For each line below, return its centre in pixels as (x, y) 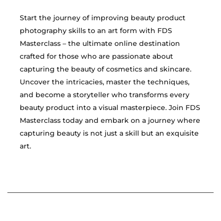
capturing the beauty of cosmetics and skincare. (106, 69)
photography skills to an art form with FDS (96, 31)
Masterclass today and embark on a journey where (110, 120)
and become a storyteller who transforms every (105, 95)
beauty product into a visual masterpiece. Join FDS (110, 108)
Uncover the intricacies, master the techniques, (105, 82)
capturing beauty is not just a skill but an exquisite (109, 133)
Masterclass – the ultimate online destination (100, 43)
